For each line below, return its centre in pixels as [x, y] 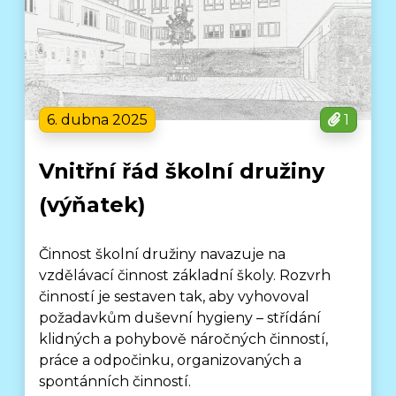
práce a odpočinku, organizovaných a [171, 360]
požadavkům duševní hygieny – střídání [180, 318]
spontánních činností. [115, 381]
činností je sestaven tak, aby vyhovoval [175, 297]
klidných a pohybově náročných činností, [184, 339]
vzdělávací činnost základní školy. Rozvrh [185, 275]
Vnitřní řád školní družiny [182, 171]
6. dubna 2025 [98, 120]
